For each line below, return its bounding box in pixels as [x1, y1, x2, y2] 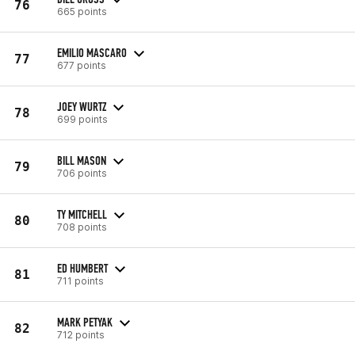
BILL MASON [57, 152, 106, 168]
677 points [57, 59, 106, 71]
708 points [57, 220, 107, 233]
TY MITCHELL [57, 206, 107, 222]
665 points [57, 5, 107, 17]
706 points [57, 166, 107, 179]
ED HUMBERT [57, 260, 108, 276]
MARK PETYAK [57, 314, 113, 330]
